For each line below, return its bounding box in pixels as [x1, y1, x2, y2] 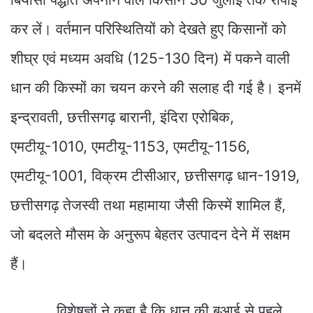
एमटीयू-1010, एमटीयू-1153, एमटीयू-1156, [10, 137, 250, 155]
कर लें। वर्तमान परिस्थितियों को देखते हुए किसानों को [10, 20, 286, 38]
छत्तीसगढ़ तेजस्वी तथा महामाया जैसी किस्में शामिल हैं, [10, 196, 286, 214]
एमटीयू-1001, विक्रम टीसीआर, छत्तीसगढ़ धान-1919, [10, 166, 300, 184]
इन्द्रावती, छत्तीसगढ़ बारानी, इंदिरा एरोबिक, [10, 108, 234, 126]
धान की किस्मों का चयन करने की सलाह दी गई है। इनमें [10, 78, 301, 96]
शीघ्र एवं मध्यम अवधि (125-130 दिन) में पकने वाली [10, 49, 290, 67]
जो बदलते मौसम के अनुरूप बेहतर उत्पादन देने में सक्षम [10, 225, 290, 243]
